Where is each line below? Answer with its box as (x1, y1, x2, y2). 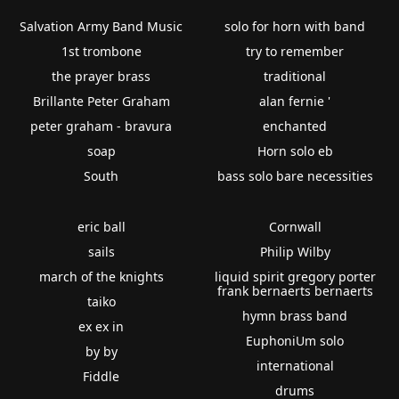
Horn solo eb (256, 142, 333, 159)
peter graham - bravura (30, 117, 173, 134)
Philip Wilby (259, 242, 330, 260)
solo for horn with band (224, 17, 366, 35)
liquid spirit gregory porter (214, 267, 376, 285)
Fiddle (83, 367, 120, 385)
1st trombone (61, 42, 142, 60)
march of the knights (38, 267, 164, 285)
